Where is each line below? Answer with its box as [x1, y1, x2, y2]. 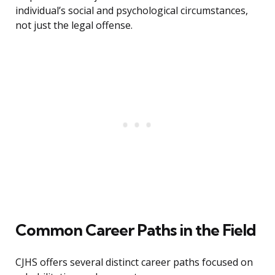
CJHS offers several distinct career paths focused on [15, 255, 253, 269]
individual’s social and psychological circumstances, [15, 4, 248, 18]
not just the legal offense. [15, 18, 133, 33]
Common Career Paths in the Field [15, 220, 256, 241]
